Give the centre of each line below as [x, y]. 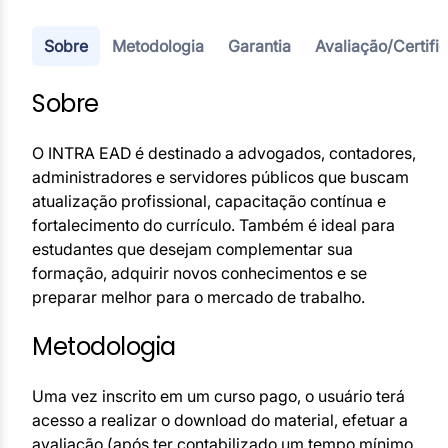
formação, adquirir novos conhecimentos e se [199, 272]
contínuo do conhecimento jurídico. [147, 31]
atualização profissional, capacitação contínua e [209, 200]
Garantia [259, 46]
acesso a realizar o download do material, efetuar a [220, 419]
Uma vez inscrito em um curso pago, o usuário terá [218, 395]
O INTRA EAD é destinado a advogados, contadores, [224, 152]
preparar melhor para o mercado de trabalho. [198, 296]
